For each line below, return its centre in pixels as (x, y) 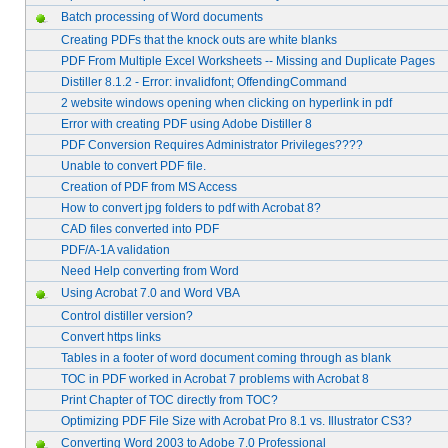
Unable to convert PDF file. (133, 166)
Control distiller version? (127, 316)
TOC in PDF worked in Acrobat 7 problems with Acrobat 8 (215, 379)
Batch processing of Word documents (162, 17)
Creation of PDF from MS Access (149, 187)
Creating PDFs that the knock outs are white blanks (199, 40)
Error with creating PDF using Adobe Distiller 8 (186, 124)
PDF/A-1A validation (115, 250)
